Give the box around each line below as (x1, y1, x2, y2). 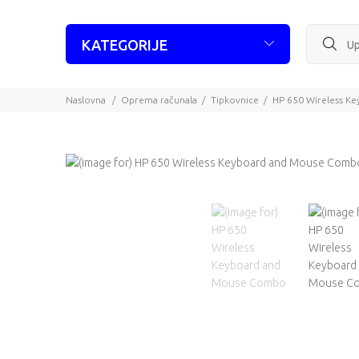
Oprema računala (121, 95, 197, 106)
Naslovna (66, 95, 106, 106)
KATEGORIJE (82, 37, 167, 54)
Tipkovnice (211, 95, 259, 106)
